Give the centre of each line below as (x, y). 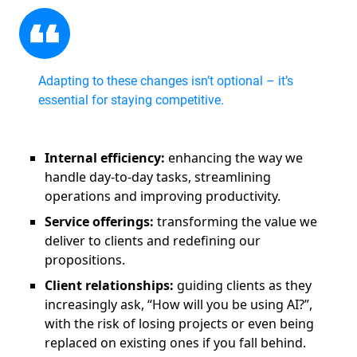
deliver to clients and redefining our (153, 241)
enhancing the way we (234, 158)
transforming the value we (235, 222)
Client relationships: (109, 286)
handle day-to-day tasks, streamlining (158, 177)
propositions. (85, 260)
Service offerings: (99, 222)
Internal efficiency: (105, 158)
